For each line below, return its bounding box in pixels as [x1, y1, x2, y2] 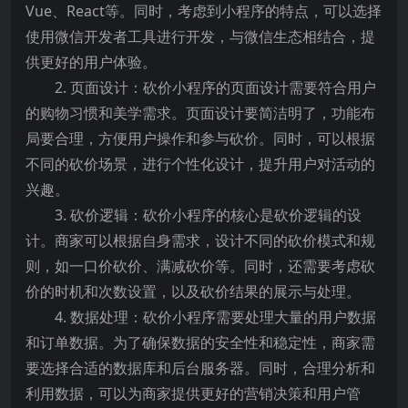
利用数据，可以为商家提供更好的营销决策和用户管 [25, 383, 361, 403]
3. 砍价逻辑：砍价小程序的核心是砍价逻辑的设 [55, 205, 362, 225]
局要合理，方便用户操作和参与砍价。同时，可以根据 [25, 128, 375, 148]
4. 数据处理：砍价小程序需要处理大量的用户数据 [55, 307, 376, 327]
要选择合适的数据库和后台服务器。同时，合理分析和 [25, 358, 375, 378]
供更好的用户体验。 [25, 52, 157, 72]
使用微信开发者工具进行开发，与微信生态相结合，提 [25, 26, 375, 46]
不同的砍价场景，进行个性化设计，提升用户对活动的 [25, 154, 375, 174]
